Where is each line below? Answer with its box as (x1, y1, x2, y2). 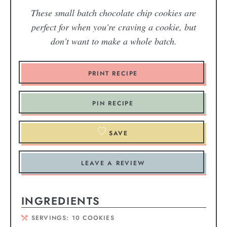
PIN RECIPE (92, 98, 134, 108)
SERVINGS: (31, 213, 72, 223)
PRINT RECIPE (88, 68, 138, 78)
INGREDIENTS (21, 193, 100, 209)
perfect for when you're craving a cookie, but (31, 20, 196, 33)
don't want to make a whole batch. (50, 34, 177, 47)
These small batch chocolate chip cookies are (31, 6, 196, 19)
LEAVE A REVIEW (81, 158, 145, 168)
